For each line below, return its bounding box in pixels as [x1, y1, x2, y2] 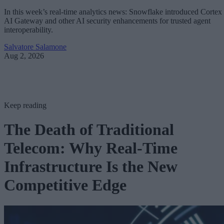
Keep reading [4, 101, 46, 109]
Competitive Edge [4, 176, 126, 194]
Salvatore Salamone [4, 42, 66, 51]
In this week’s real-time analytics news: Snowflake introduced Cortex [4, 7, 222, 16]
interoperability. [4, 25, 53, 34]
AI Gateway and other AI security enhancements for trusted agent [4, 16, 210, 25]
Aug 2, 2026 [4, 51, 44, 60]
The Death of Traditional [4, 120, 174, 139]
